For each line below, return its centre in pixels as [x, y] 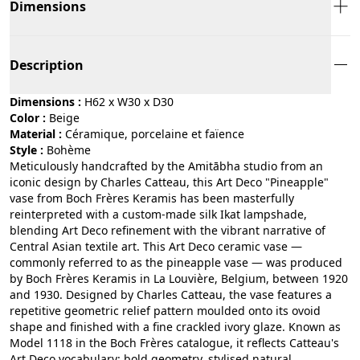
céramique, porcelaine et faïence [158, 133]
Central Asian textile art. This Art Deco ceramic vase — [156, 246]
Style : [27, 149]
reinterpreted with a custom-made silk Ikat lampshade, [158, 214]
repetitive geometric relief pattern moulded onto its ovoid [165, 310]
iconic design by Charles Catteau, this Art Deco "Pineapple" [169, 182]
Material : [36, 133]
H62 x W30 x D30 [129, 101]
